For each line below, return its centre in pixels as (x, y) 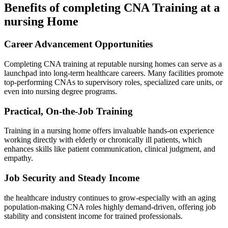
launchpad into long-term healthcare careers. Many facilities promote (114, 73)
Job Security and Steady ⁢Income (72, 178)
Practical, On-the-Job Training (68, 111)
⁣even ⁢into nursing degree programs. (61, 91)
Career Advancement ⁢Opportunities (78, 44)
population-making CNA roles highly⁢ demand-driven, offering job (110, 207)
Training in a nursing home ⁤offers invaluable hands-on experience (109, 131)
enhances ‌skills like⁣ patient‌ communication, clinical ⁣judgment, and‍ (110, 149)
